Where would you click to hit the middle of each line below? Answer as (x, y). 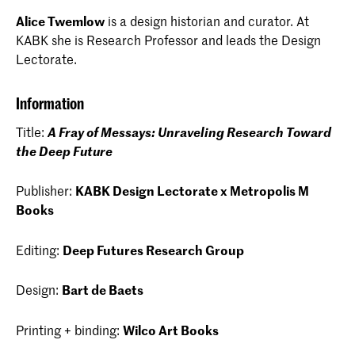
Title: (32, 132)
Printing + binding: (69, 329)
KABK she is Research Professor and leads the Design (168, 39)
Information (50, 103)
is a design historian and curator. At (207, 20)
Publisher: (46, 191)
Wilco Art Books (171, 329)
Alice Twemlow (60, 20)
